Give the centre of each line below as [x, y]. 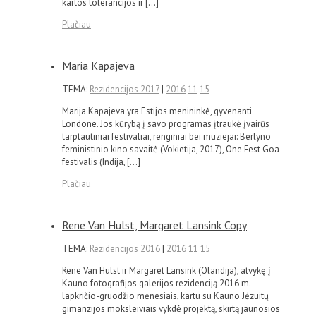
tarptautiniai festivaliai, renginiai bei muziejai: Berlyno [166, 136]
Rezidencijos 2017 [124, 89]
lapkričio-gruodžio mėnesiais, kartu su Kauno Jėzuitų [165, 296]
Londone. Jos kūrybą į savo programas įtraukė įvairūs [166, 123]
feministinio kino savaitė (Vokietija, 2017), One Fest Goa [171, 149]
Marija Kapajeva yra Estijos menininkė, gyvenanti [157, 111]
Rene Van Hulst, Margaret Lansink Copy [154, 225]
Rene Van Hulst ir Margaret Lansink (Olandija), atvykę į [166, 270]
